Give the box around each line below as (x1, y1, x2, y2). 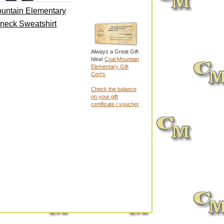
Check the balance (91, 86, 136, 92)
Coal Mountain (104, 56, 139, 62)
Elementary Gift (91, 63, 128, 69)
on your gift (91, 93, 118, 99)
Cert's (91, 71, 105, 77)
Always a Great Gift (91, 48, 138, 54)
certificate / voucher (91, 101, 139, 107)
